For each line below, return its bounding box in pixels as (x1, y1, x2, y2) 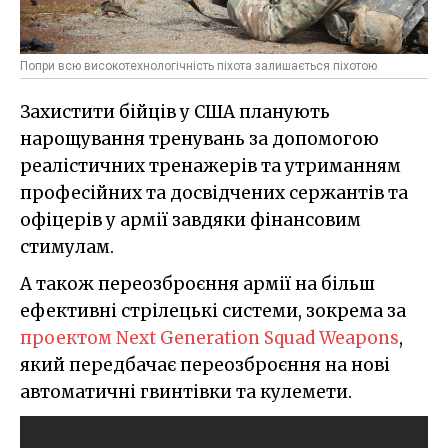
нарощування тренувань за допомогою (20, 127, 379, 150)
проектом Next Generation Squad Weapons (20, 326, 399, 349)
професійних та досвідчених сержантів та (20, 181, 408, 204)
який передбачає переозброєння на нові (20, 353, 390, 376)
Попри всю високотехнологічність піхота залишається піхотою (20, 58, 377, 73)
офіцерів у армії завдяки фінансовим (20, 208, 361, 231)
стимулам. (20, 235, 114, 258)
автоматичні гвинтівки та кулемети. (20, 380, 352, 403)
